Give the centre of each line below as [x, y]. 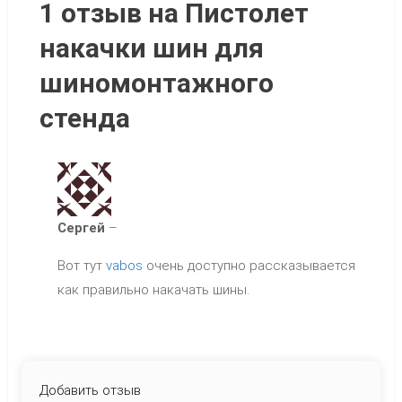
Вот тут [81, 266]
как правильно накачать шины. [153, 290]
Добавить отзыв [90, 390]
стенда [84, 118]
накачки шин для [151, 48]
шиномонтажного [156, 83]
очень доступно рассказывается [249, 266]
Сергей [83, 228]
